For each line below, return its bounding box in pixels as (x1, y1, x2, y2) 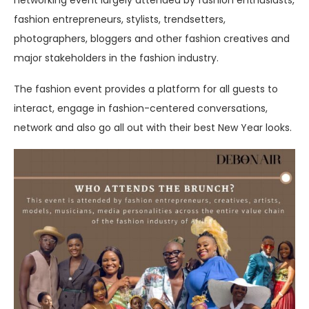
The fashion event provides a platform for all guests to (14, 81, 278, 96)
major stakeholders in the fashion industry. (14, 50, 221, 65)
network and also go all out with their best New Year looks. (14, 120, 295, 134)
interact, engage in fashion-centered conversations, (14, 101, 268, 115)
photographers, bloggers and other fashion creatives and (14, 31, 290, 46)
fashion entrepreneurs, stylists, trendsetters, (14, 12, 226, 26)
